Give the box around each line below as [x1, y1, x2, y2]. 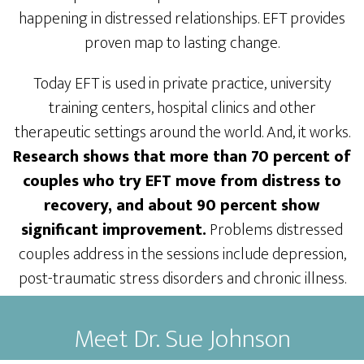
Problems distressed [206, 216, 343, 244]
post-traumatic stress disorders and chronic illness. [18, 265, 346, 292]
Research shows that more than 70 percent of [13, 143, 351, 171]
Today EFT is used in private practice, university [32, 70, 331, 97]
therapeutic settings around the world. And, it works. [14, 119, 350, 146]
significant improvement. [21, 216, 206, 244]
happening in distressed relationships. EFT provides [19, 5, 345, 32]
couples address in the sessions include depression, [18, 240, 346, 268]
